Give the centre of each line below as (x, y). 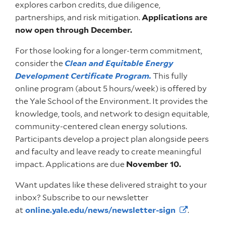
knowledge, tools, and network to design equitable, (112, 114)
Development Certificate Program (82, 76)
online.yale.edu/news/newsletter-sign (100, 210)
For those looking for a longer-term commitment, (109, 51)
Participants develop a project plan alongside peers (112, 139)
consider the (40, 64)
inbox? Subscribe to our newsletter (82, 198)
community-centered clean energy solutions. (101, 127)
